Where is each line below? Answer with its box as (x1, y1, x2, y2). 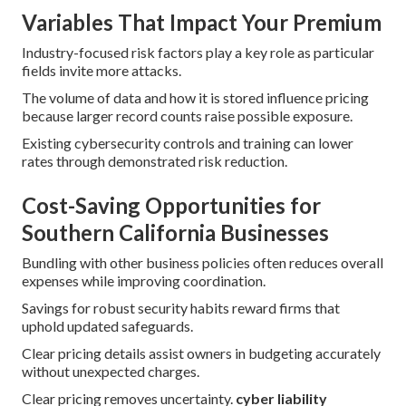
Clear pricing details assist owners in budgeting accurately (22, 344, 381, 362)
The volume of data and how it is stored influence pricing (22, 89, 369, 107)
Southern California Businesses (22, 219, 329, 246)
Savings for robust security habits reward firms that (22, 299, 340, 317)
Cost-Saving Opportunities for (22, 192, 321, 219)
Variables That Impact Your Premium (22, 9, 382, 36)
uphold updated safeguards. (22, 317, 193, 335)
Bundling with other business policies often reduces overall (22, 254, 383, 272)
